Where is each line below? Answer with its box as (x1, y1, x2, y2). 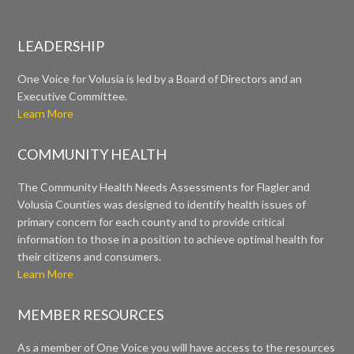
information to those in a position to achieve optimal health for (17, 232, 325, 247)
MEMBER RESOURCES (17, 306, 164, 324)
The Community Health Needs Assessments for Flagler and (17, 180, 311, 194)
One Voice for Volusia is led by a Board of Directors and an (17, 72, 303, 86)
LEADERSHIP (17, 37, 105, 55)
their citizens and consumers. (17, 250, 162, 264)
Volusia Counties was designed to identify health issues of (17, 198, 307, 212)
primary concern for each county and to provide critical (17, 215, 285, 229)
